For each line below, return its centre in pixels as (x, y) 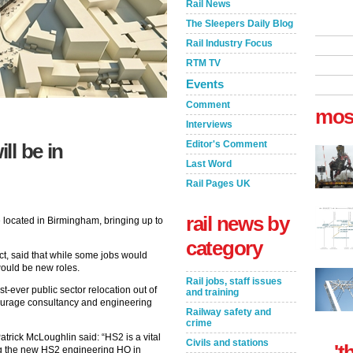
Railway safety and (229, 312)
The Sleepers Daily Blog (240, 24)
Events (205, 84)
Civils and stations (227, 343)
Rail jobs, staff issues (234, 281)
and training (212, 292)
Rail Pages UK (218, 184)
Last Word (209, 164)
